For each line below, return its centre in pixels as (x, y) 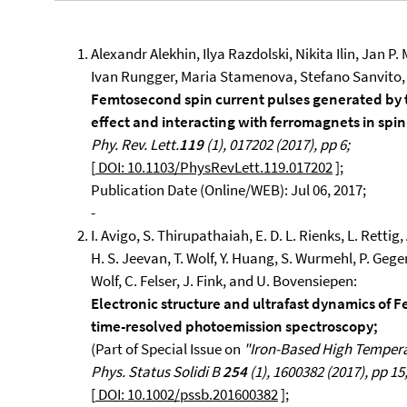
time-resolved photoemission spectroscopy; (234, 326)
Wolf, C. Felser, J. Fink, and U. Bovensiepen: (224, 281)
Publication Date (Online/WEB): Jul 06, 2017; (228, 190)
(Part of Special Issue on (167, 349)
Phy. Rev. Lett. (135, 144)
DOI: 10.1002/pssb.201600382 (187, 394)
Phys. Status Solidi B (157, 372)
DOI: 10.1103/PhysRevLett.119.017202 (214, 167)
